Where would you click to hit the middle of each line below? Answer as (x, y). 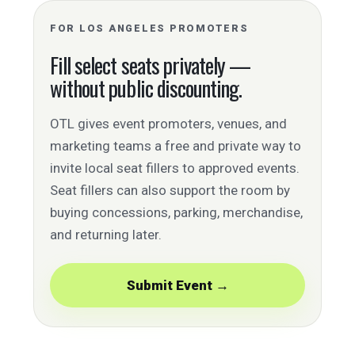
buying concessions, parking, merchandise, (176, 212)
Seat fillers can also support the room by (170, 190)
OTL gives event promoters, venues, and (168, 124)
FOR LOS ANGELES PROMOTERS (149, 28)
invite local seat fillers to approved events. (175, 168)
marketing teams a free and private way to (176, 146)
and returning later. (106, 235)
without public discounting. (146, 88)
